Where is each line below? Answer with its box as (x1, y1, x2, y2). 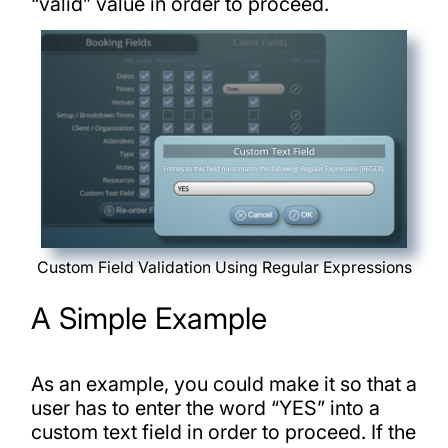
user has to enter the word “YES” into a (30, 396, 380, 421)
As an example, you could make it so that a (30, 372, 417, 397)
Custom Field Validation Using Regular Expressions (36, 257, 412, 277)
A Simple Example (30, 300, 267, 337)
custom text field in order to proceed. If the (30, 420, 416, 445)
